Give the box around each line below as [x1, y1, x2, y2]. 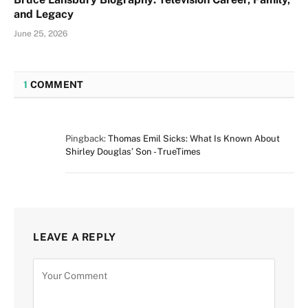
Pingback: [65, 133, 108, 144]
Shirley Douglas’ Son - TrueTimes [65, 146, 201, 157]
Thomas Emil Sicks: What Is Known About [108, 133, 280, 144]
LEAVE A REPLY [33, 230, 116, 243]
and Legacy [14, 7, 74, 21]
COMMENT [27, 78, 84, 90]
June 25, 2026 [14, 28, 67, 38]
